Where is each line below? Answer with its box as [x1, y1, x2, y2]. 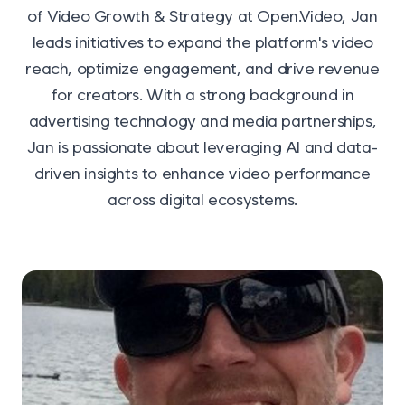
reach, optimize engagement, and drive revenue [25, 59, 380, 78]
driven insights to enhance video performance [34, 164, 371, 183]
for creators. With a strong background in [51, 85, 354, 104]
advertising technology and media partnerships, [28, 111, 377, 130]
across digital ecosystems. [108, 190, 297, 209]
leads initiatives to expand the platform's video [32, 33, 373, 52]
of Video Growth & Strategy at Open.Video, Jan [27, 6, 378, 25]
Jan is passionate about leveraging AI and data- [26, 137, 379, 156]
